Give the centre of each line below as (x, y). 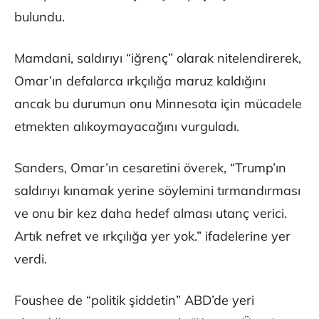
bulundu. (40, 17)
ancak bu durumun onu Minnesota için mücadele (158, 104)
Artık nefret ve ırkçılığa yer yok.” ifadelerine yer (152, 236)
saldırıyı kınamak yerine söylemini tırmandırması (157, 191)
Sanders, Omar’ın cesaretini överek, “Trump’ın (150, 168)
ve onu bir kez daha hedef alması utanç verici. (151, 214)
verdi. (31, 259)
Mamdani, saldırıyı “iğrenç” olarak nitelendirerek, (158, 58)
